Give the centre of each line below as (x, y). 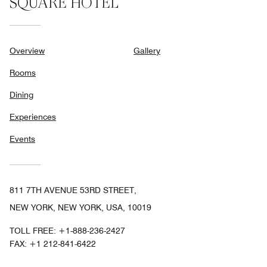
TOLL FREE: (34, 230)
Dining (21, 94)
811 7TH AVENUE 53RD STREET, (73, 190)
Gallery (147, 50)
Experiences (33, 117)
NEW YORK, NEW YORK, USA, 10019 (80, 207)
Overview (27, 50)
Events (22, 139)
